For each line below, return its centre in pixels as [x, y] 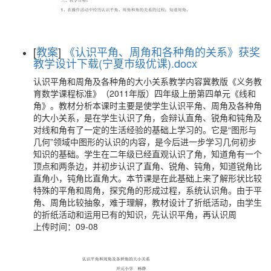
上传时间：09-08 [66, 227]
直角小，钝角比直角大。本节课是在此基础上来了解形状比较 [148, 178]
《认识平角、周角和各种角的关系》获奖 [162, 52]
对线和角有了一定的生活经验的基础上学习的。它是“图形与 [145, 130]
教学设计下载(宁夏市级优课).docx [115, 63]
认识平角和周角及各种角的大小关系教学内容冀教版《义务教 [148, 81]
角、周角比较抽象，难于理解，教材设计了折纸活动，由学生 [148, 202]
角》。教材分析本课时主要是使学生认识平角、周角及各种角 [148, 106]
